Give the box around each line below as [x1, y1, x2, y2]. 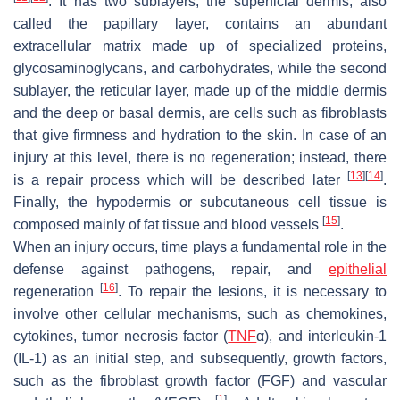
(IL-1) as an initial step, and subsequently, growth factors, [13, 350, 387, 366]
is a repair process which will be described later [13, 171, 347, 187]
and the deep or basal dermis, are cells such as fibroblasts [13, 104, 387, 121]
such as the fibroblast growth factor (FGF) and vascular [13, 372, 387, 388]
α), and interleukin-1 [256, 328, 387, 344]
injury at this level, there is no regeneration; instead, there [13, 149, 387, 165]
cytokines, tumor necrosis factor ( [13, 328, 229, 344]
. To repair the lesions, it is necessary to [118, 283, 387, 299]
